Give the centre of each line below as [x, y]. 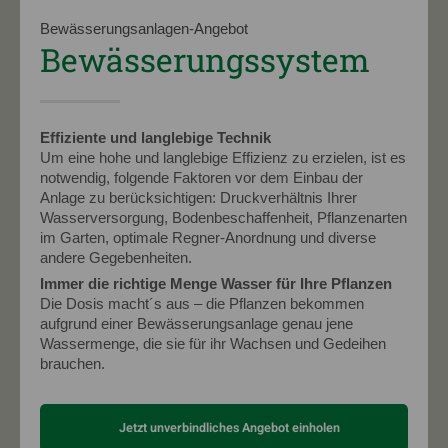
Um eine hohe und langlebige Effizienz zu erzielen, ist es [223, 158]
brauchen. [72, 364]
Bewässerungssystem [205, 60]
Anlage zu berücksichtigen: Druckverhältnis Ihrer [198, 198]
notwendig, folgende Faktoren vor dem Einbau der [201, 178]
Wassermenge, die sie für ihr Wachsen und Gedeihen [213, 344]
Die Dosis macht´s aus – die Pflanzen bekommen [202, 304]
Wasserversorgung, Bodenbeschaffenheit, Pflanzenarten [223, 218]
